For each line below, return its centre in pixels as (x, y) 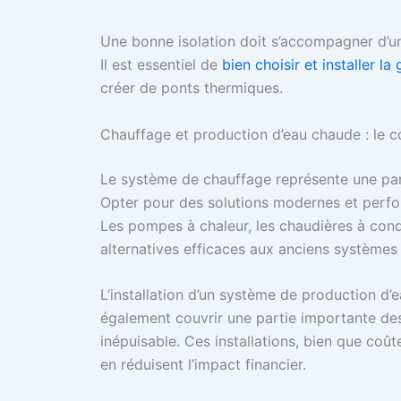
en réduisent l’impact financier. (203, 365)
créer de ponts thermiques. (192, 88)
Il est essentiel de (161, 65)
